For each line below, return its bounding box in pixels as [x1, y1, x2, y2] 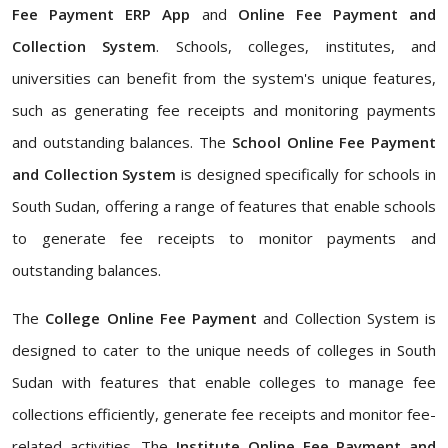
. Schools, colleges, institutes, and [156, 36, 437, 56]
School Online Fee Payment [231, 132, 437, 152]
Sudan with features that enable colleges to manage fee [12, 372, 436, 392]
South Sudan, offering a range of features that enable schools [12, 196, 436, 216]
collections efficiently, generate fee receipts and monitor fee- [12, 404, 436, 424]
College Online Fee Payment [45, 308, 257, 328]
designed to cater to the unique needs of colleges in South [12, 340, 436, 360]
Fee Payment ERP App [12, 4, 191, 24]
